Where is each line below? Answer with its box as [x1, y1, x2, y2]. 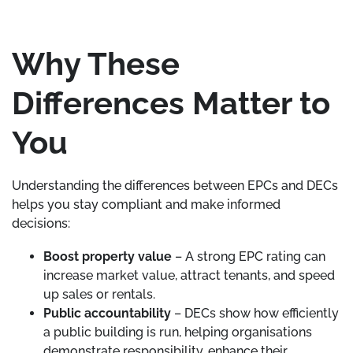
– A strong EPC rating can [172, 249, 325, 264]
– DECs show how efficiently [171, 306, 339, 321]
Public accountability [43, 306, 171, 321]
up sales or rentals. [43, 287, 155, 302]
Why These [12, 45, 180, 82]
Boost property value [43, 249, 172, 264]
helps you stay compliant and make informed [12, 197, 281, 212]
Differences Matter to [12, 84, 330, 121]
